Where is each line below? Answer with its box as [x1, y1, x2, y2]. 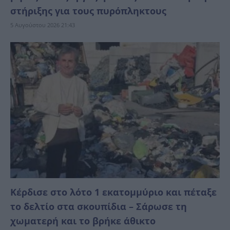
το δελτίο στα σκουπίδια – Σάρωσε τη [10, 200, 187, 213]
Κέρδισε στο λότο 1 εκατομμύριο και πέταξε [10, 186, 217, 199]
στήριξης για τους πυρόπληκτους [10, 5, 166, 17]
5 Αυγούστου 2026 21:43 [10, 21, 75, 29]
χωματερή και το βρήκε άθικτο [10, 215, 156, 227]
